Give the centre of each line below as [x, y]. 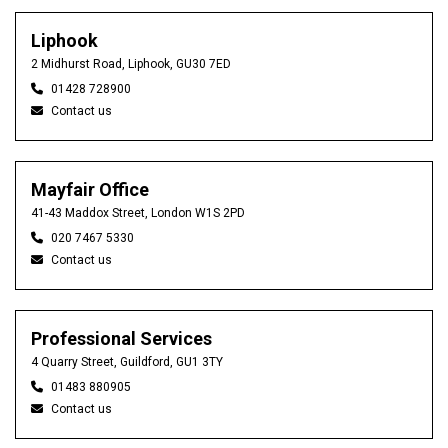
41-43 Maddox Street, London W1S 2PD [138, 213]
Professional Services [121, 338]
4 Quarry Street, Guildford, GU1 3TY [127, 362]
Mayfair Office [90, 189]
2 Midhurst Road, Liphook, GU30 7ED [131, 64]
